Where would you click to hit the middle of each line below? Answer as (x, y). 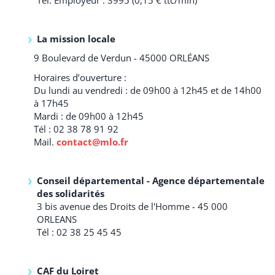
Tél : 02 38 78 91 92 (76, 129)
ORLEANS (57, 219)
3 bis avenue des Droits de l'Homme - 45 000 (132, 206)
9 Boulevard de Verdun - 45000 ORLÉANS (122, 58)
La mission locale (77, 38)
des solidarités (71, 193)
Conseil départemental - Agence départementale (151, 180)
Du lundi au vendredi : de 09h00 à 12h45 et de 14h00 (148, 90)
